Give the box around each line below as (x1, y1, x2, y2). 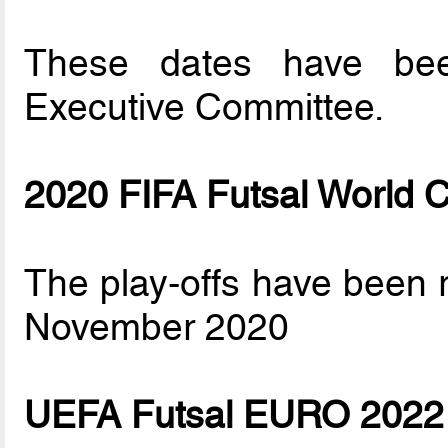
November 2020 (24, 305, 290, 350)
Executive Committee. (24, 85, 385, 130)
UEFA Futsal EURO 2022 (24, 393, 445, 438)
